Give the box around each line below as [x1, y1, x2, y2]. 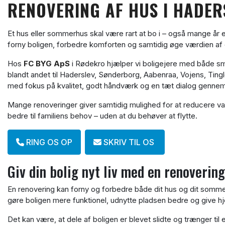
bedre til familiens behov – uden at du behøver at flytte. [8, 111, 197, 121]
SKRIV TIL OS [101, 137, 156, 147]
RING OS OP [24, 137, 72, 147]
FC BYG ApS [24, 59, 70, 68]
